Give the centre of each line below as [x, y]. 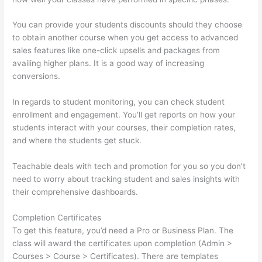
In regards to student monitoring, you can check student [119, 102]
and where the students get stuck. [77, 141]
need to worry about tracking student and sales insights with [126, 179]
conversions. [37, 76]
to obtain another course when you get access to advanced [125, 38]
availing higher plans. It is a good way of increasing [108, 63]
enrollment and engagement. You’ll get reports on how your [124, 115]
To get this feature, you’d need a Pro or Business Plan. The [123, 231]
